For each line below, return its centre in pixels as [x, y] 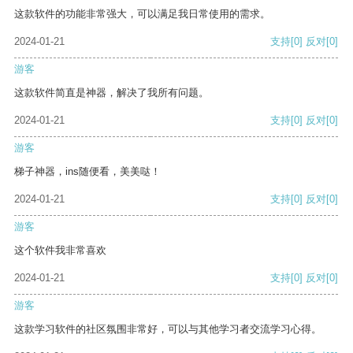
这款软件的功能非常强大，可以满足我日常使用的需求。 [142, 14]
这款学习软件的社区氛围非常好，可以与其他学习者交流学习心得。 [168, 329]
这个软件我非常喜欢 [60, 251]
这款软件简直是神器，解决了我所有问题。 [111, 93]
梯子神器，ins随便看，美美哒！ [87, 172]
